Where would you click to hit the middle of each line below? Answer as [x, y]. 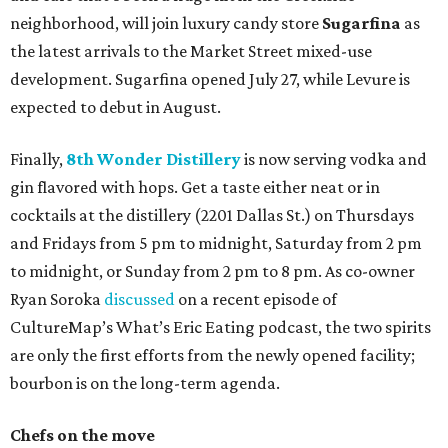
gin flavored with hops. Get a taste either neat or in [195, 187]
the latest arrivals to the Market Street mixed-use [191, 51]
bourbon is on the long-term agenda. [145, 383]
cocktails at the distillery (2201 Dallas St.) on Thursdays [212, 215]
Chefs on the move [82, 435]
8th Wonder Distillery [153, 159]
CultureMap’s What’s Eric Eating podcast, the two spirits [220, 327]
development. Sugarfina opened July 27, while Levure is [210, 79]
